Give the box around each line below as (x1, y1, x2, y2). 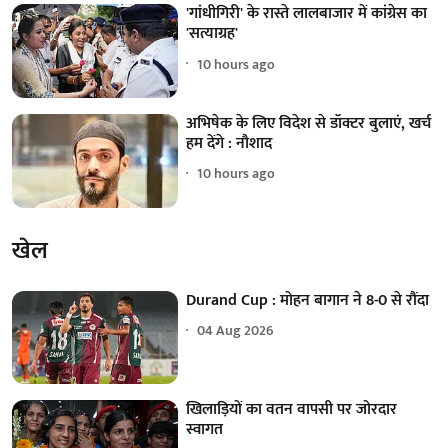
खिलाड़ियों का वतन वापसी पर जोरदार (186, 396, 398, 424)
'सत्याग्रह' (186, 20, 239, 48)
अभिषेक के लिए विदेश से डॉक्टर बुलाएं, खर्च (186, 109, 432, 137)
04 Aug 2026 (197, 319, 275, 343)
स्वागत (186, 416, 224, 444)
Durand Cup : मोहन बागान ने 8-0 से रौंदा (186, 286, 430, 314)
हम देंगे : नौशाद (186, 129, 273, 157)
